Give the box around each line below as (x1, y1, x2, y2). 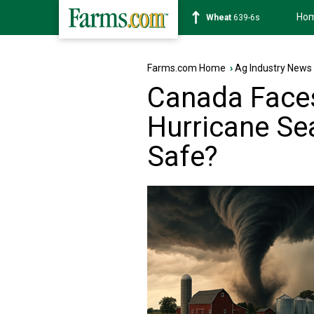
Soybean (206, 13, 241, 22)
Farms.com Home (147, 62, 226, 74)
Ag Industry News (235, 62, 312, 74)
